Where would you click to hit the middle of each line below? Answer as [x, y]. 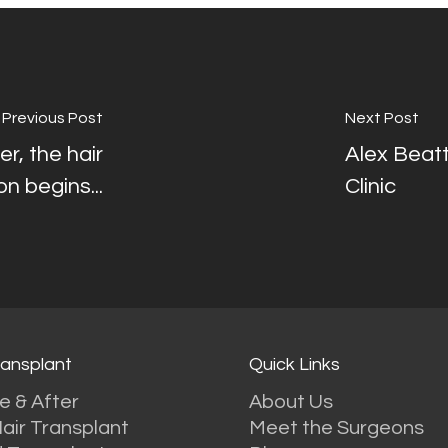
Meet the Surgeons [336, 427]
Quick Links [294, 364]
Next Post [381, 117]
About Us [290, 401]
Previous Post [53, 117]
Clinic [370, 186]
